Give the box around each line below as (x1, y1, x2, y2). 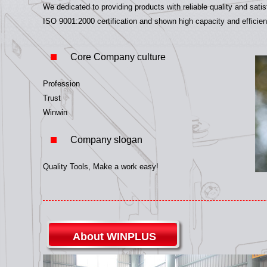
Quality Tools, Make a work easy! (43, 162, 159, 172)
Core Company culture (70, 52, 166, 62)
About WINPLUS (72, 231, 156, 243)
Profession (43, 79, 80, 89)
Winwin (43, 108, 67, 117)
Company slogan (70, 135, 142, 145)
